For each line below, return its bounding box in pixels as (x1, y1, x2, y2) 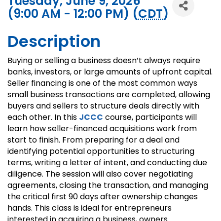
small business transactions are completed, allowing (7, 89, 210, 101)
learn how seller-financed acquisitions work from (7, 123, 197, 135)
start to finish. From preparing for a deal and (7, 134, 180, 146)
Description (7, 30, 101, 53)
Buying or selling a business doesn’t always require (7, 55, 200, 67)
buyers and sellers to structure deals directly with (7, 100, 199, 112)
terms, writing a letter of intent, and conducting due (7, 157, 207, 169)
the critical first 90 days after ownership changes (7, 191, 198, 203)
